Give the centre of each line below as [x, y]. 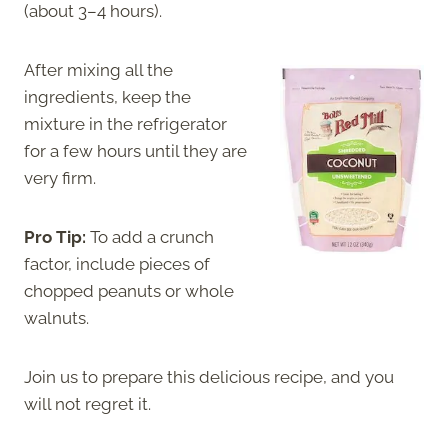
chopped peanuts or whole [129, 290]
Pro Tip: [57, 236]
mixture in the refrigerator [125, 123]
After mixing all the [98, 69]
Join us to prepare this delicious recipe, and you [209, 376]
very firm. [60, 177]
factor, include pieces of [117, 263]
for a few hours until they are [135, 150]
